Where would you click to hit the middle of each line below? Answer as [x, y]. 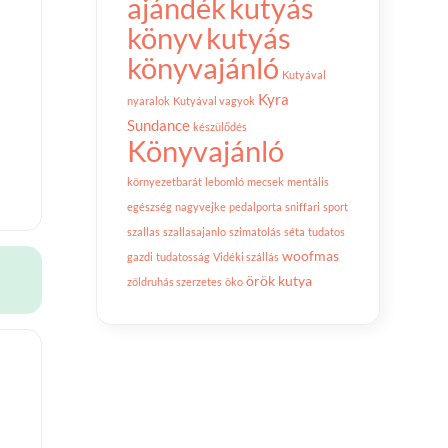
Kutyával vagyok [214, 100]
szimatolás [255, 231]
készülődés [220, 126]
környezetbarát [164, 181]
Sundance [158, 125]
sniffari [302, 206]
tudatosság [183, 256]
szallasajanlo [194, 231]
